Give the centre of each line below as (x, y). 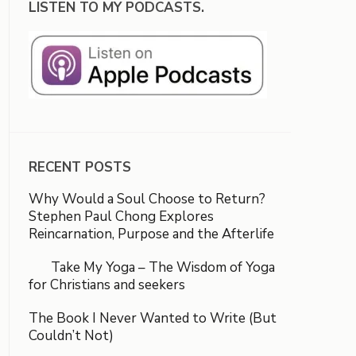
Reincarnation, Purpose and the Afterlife (151, 234)
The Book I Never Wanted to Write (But (153, 318)
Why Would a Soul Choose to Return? (147, 199)
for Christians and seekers (107, 285)
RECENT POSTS (80, 167)
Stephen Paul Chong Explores (121, 217)
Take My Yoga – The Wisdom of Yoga (152, 267)
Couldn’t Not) (71, 336)
